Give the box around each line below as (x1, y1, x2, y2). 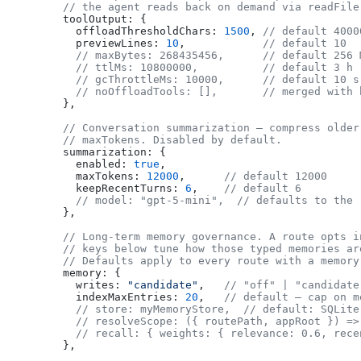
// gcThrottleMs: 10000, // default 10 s (50, 73, 359, 86)
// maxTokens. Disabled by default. (50, 134, 282, 147)
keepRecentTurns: (50, 182, 185, 195)
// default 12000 (224, 170, 327, 183)
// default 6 (224, 182, 301, 195)
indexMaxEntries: (50, 291, 185, 304)
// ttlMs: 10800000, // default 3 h (50, 61, 353, 74)
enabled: (50, 158, 134, 171)
